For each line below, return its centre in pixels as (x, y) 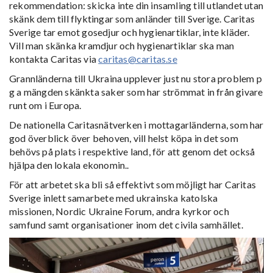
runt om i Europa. (45, 105)
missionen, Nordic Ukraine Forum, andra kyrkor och (119, 211)
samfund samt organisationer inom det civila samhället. (126, 225)
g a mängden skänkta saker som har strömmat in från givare (136, 92)
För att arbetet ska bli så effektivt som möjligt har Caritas (133, 185)
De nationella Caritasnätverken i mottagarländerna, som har (136, 125)
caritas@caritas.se (138, 59)
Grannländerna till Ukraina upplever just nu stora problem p (136, 79)
